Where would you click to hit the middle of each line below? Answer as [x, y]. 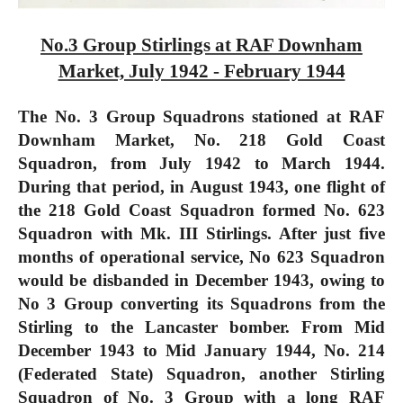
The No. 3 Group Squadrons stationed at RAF [201, 116]
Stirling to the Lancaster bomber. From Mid [201, 327]
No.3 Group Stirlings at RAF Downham [201, 45]
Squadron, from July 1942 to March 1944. [201, 163]
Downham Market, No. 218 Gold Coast [201, 139]
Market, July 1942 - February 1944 [201, 72]
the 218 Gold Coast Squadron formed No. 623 [201, 210]
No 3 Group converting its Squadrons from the [201, 303]
